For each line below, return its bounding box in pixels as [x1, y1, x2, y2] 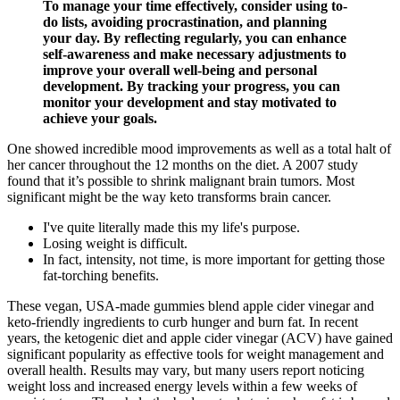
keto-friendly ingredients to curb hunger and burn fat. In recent [7, 314, 358, 330]
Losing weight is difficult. [43, 236, 187, 252]
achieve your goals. [43, 111, 157, 127]
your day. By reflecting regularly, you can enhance [43, 30, 346, 46]
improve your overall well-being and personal [43, 62, 317, 79]
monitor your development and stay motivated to [43, 95, 337, 111]
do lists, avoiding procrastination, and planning [43, 14, 327, 30]
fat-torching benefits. [43, 268, 159, 284]
